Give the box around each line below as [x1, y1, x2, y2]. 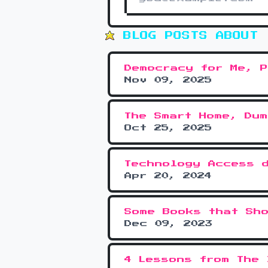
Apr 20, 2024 [124, 172, 212, 180]
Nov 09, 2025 [124, 77, 212, 84]
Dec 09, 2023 [124, 220, 212, 228]
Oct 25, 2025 [124, 124, 212, 132]
